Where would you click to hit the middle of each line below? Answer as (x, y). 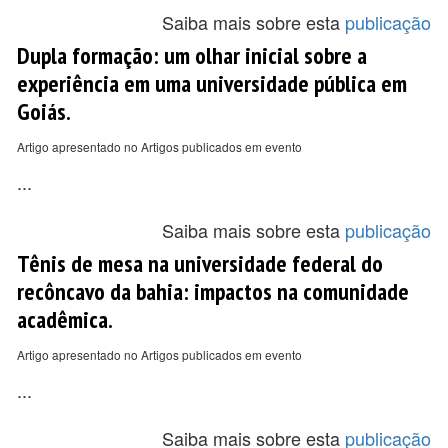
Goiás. (44, 111)
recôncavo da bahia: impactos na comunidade (213, 291)
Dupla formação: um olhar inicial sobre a (192, 55)
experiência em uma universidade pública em (212, 83)
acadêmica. (65, 319)
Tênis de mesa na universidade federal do (200, 263)
